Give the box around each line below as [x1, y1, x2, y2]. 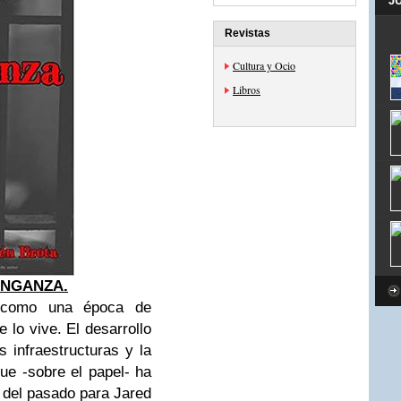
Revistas [225, 27, 270, 39]
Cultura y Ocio [233, 58, 295, 73]
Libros [233, 82, 260, 97]
